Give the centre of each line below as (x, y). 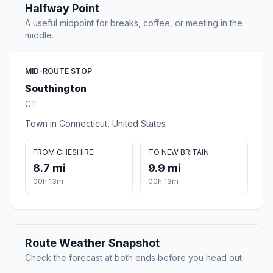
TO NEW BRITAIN (179, 152)
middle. (39, 35)
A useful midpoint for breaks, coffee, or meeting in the (134, 23)
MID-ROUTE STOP (58, 71)
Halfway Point (62, 9)
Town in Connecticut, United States (95, 124)
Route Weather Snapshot (92, 243)
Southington (56, 89)
